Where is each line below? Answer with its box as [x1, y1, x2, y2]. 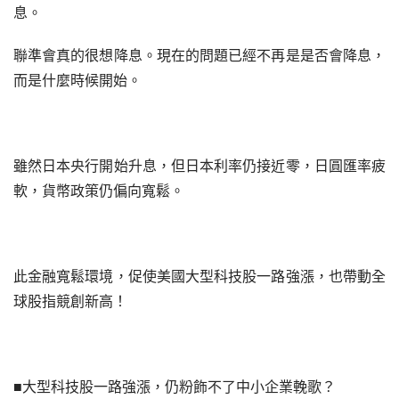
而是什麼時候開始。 [13, 69, 142, 90]
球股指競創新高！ [13, 290, 127, 311]
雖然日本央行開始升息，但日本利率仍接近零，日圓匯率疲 [13, 155, 386, 175]
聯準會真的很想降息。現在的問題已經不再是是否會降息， [13, 45, 386, 65]
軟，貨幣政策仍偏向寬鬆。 [13, 180, 184, 200]
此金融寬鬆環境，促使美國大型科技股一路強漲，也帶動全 [13, 265, 386, 286]
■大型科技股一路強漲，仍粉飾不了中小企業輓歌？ [13, 376, 336, 396]
